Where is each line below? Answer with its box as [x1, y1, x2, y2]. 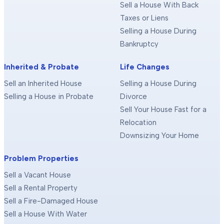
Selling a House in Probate [4, 92, 93, 101]
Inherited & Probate [4, 62, 79, 71]
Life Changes [120, 62, 169, 71]
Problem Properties [4, 154, 78, 163]
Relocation [120, 118, 156, 127]
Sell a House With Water [4, 209, 87, 218]
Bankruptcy [120, 39, 158, 48]
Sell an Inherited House [4, 79, 82, 88]
